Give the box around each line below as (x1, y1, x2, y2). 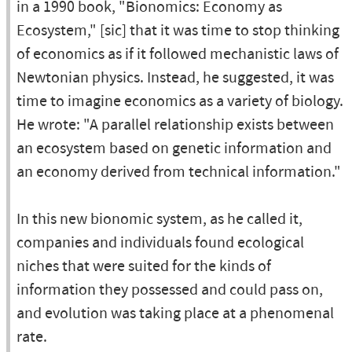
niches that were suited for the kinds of (16, 256, 271, 277)
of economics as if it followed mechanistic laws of (16, 44, 339, 65)
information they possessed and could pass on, (16, 280, 323, 301)
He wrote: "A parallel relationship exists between (16, 115, 334, 136)
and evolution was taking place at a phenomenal (16, 303, 334, 324)
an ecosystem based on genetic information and (16, 138, 332, 159)
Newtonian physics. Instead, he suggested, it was (16, 68, 334, 89)
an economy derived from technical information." (16, 162, 341, 183)
